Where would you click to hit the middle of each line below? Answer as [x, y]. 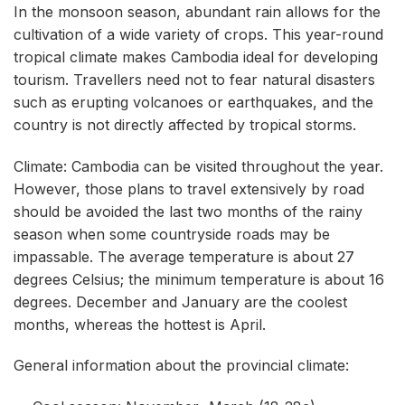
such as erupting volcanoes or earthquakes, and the [193, 102]
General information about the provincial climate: [181, 366]
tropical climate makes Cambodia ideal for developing [196, 57]
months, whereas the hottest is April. [140, 324]
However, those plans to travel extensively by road [189, 188]
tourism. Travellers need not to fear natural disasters [194, 79]
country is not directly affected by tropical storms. [185, 124]
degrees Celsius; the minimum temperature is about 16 [199, 279]
